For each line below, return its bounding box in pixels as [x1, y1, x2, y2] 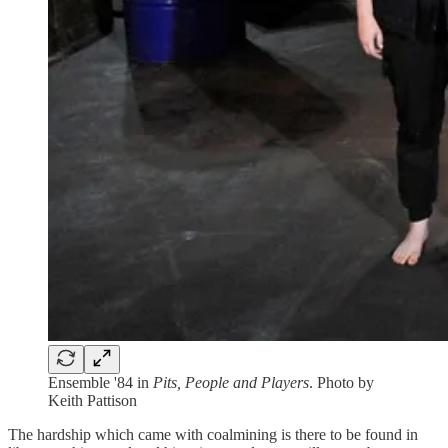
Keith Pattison [48, 391, 137, 409]
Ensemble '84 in [48, 373, 153, 391]
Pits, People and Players [153, 373, 309, 391]
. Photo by [309, 373, 374, 391]
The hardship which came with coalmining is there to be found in [8, 425, 418, 443]
